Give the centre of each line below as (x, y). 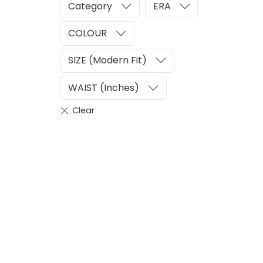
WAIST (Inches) (104, 87)
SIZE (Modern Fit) (107, 60)
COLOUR (87, 33)
